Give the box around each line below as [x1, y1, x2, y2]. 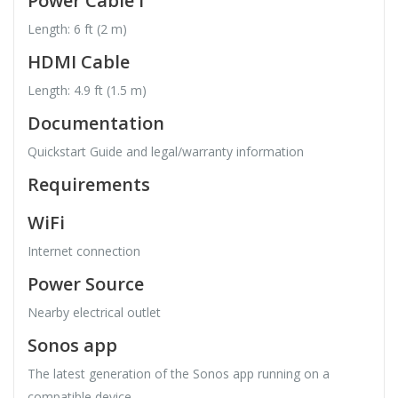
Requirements [28, 172, 150, 197]
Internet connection [28, 243, 140, 260]
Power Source [28, 272, 144, 297]
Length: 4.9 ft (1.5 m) [28, 82, 147, 99]
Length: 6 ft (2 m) [28, 20, 127, 38]
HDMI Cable [28, 50, 130, 75]
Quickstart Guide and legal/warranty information [28, 143, 304, 161]
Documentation [28, 111, 164, 136]
